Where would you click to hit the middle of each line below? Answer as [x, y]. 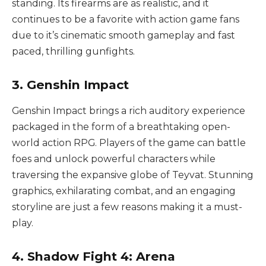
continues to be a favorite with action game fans [126, 20]
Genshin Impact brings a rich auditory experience [129, 111]
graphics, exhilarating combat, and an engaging [124, 191]
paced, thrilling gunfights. [73, 52]
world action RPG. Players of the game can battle [129, 143]
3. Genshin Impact [70, 85]
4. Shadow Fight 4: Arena [94, 256]
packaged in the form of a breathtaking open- [121, 127]
